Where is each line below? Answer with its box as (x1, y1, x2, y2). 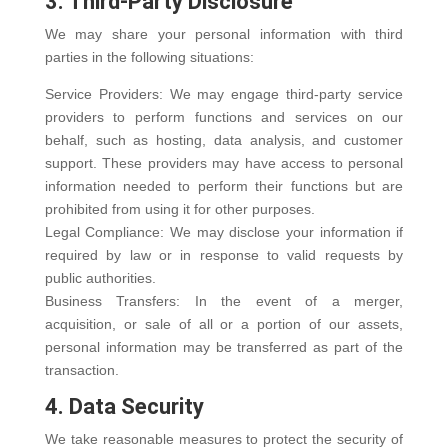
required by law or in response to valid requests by (44, 247, 404, 263)
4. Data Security (44, 394, 204, 419)
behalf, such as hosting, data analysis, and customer (44, 132, 404, 148)
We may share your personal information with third (44, 26, 404, 42)
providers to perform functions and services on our (44, 109, 404, 125)
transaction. (44, 362, 119, 378)
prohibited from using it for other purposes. (44, 201, 315, 217)
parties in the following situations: (44, 49, 254, 65)
